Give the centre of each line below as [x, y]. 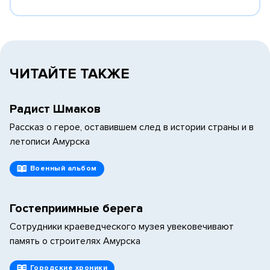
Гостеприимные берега [76, 209]
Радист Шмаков [55, 109]
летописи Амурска [50, 142]
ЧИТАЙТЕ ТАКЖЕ [70, 74]
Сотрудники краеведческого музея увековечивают [122, 227]
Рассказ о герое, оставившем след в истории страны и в [132, 127]
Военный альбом [64, 169]
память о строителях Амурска [75, 241]
